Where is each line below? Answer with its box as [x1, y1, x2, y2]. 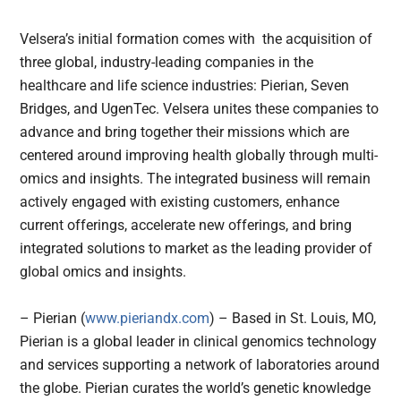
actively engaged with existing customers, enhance [20, 193, 340, 211]
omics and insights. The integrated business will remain [20, 170, 371, 188]
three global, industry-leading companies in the [20, 54, 314, 72]
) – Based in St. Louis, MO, [209, 310, 377, 328]
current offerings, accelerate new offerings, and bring [20, 217, 353, 235]
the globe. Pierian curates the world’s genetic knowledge [20, 380, 371, 397]
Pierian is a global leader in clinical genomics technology [20, 333, 378, 351]
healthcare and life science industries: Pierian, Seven [20, 77, 350, 95]
